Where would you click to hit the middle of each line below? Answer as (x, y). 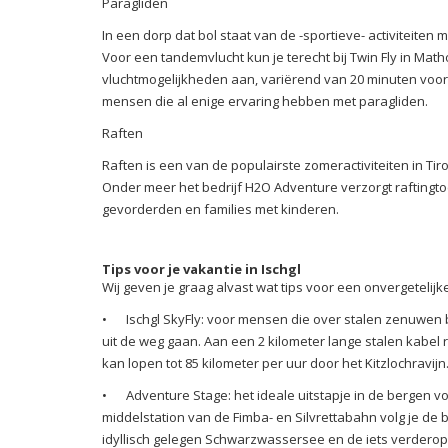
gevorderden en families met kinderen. (222, 208)
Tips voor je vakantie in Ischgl (201, 268)
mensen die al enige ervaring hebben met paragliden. (266, 100)
